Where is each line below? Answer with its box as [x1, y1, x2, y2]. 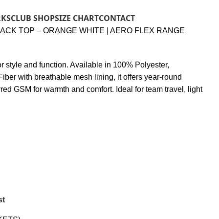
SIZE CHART [55, 13, 99, 23]
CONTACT [99, 13, 135, 23]
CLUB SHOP [11, 13, 55, 23]
